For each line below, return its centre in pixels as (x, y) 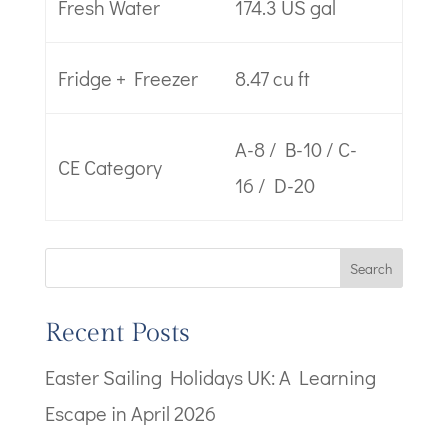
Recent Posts (117, 333)
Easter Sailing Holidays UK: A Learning (210, 377)
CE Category (109, 167)
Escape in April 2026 (130, 413)
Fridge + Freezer (127, 78)
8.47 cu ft (272, 78)
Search (371, 268)
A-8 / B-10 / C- (295, 149)
